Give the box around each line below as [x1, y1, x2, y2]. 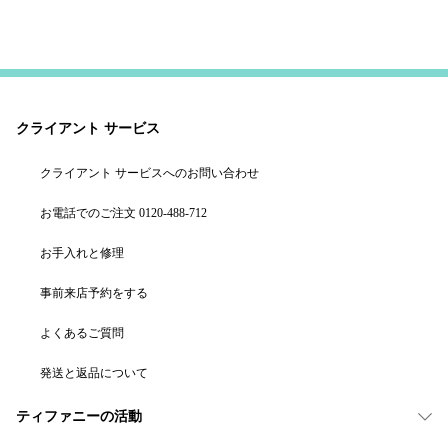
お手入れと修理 [40, 246, 124, 261]
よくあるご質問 [40, 326, 124, 341]
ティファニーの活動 [16, 409, 142, 425]
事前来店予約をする [40, 286, 148, 301]
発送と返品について [40, 366, 148, 381]
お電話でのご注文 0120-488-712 [40, 206, 207, 221]
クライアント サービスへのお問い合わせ [40, 166, 259, 181]
